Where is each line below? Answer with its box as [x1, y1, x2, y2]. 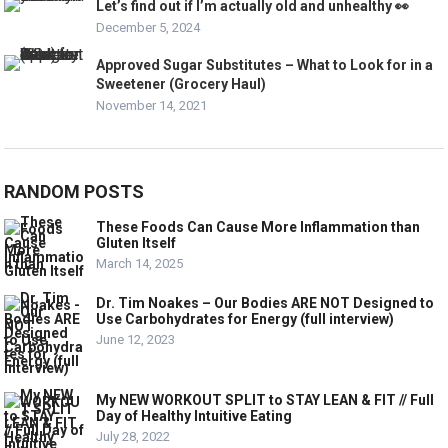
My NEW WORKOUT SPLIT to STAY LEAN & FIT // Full [96, 392, 435, 409]
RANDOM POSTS [4, 181, 145, 203]
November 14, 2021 [96, 98, 208, 114]
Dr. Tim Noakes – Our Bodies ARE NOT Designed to [96, 295, 435, 312]
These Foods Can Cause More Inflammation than [96, 219, 421, 236]
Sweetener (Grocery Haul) [96, 76, 267, 93]
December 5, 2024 [96, 20, 201, 36]
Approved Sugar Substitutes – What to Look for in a [96, 57, 434, 74]
